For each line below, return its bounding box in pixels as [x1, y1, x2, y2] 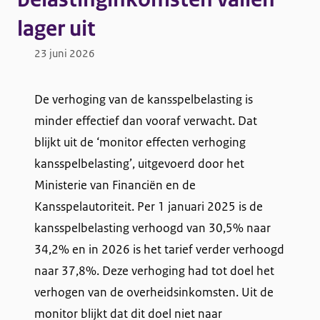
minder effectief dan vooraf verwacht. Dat [34, 112, 257, 129]
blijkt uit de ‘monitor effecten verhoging [34, 134, 246, 150]
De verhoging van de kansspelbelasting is [34, 91, 253, 107]
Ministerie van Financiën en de [34, 176, 196, 193]
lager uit [17, 14, 96, 42]
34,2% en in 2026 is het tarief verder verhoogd [34, 241, 284, 257]
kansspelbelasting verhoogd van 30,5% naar [34, 219, 271, 236]
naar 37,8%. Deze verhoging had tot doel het [34, 262, 274, 279]
